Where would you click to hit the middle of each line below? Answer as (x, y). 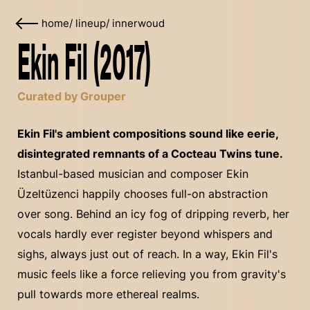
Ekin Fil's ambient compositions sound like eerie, (148, 134)
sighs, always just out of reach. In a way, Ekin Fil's (147, 254)
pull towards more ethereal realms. (108, 294)
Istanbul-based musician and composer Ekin (133, 174)
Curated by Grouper (72, 96)
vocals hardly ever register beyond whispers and (145, 234)
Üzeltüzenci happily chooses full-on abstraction (143, 194)
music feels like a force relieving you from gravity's (152, 274)
